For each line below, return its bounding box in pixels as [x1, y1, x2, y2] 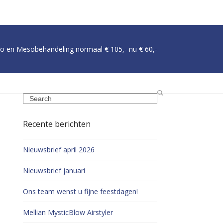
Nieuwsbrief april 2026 [23, 145, 95, 154]
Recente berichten [23, 118, 91, 129]
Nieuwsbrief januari [23, 166, 85, 175]
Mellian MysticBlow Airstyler [23, 208, 113, 217]
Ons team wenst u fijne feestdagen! [23, 187, 138, 196]
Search [22, 93, 44, 103]
